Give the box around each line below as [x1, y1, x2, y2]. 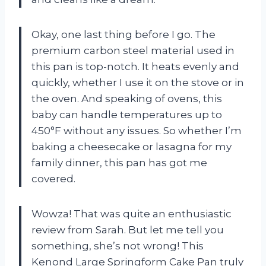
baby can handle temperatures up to [31, 109, 222, 121]
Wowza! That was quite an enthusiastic [31, 208, 232, 220]
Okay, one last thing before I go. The [31, 28, 216, 41]
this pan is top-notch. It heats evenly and [31, 61, 239, 73]
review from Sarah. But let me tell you [31, 224, 224, 236]
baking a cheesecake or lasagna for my [31, 141, 232, 153]
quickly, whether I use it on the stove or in [31, 77, 244, 89]
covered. [31, 173, 75, 185]
